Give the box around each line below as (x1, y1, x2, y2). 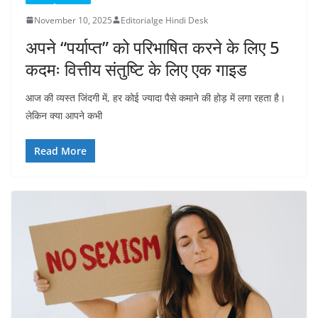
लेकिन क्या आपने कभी (26, 108, 102, 122)
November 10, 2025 (34, 13, 112, 26)
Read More (34, 143, 87, 158)
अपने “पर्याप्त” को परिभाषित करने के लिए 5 (26, 35, 280, 59)
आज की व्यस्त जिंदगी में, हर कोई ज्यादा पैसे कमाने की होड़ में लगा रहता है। (26, 90, 285, 104)
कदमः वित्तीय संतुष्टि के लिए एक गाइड (26, 57, 247, 81)
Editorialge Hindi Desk (121, 13, 208, 26)
